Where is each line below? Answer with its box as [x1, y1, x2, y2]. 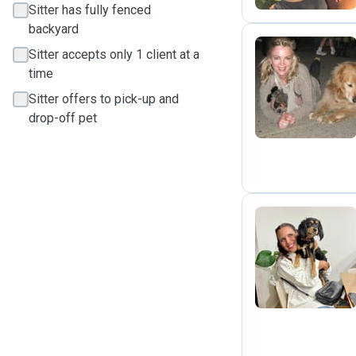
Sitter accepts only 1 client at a [29, 47, 199, 62]
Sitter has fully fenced [29, 2, 151, 17]
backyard [29, 21, 79, 37]
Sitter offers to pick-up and [29, 91, 179, 106]
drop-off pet [29, 110, 97, 126]
